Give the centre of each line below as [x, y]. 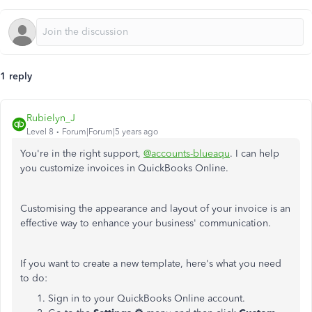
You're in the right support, [82, 154]
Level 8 [40, 132]
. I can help [255, 154]
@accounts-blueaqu [187, 154]
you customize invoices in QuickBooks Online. [124, 168]
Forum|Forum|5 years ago [110, 132]
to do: [34, 278]
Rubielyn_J [51, 118]
